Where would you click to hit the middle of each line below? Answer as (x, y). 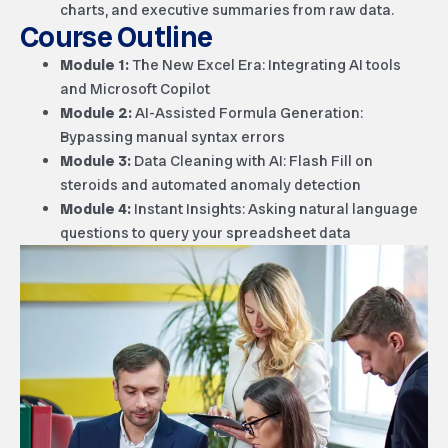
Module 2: (96, 112)
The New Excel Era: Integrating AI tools (265, 64)
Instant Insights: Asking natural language (274, 208)
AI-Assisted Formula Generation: (247, 112)
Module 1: (94, 64)
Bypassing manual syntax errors (172, 136)
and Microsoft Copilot (135, 88)
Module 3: (95, 160)
